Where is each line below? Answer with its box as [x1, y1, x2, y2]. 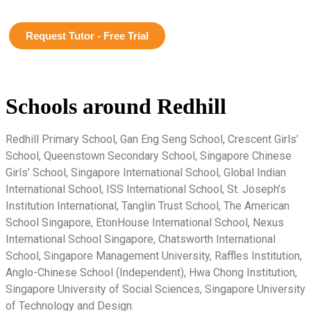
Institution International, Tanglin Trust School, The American [6, 199, 289, 212]
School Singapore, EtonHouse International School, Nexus [6, 215, 284, 229]
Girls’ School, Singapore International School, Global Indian [6, 165, 286, 179]
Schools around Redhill [6, 93, 226, 119]
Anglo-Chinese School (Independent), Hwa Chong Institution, [6, 265, 297, 279]
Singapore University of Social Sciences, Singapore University [6, 282, 305, 296]
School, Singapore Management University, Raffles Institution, [6, 249, 302, 262]
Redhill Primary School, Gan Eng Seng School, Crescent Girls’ [6, 132, 299, 146]
